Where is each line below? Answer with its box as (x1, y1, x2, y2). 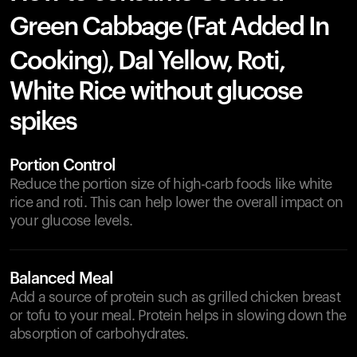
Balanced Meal (10, 271, 113, 287)
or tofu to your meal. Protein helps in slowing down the (10, 308, 347, 323)
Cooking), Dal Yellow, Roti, (10, 49, 284, 74)
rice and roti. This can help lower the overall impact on (10, 195, 343, 210)
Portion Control (10, 158, 115, 174)
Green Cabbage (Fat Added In (10, 14, 328, 40)
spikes (10, 109, 76, 135)
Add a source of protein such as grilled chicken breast (10, 290, 340, 304)
